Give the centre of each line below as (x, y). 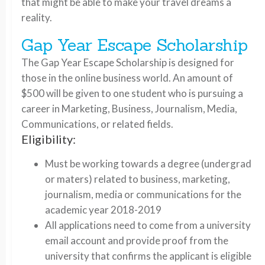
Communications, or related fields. (97, 124)
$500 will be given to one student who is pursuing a (132, 93)
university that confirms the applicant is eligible (148, 256)
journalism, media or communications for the (143, 194)
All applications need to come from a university (148, 225)
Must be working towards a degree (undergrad (148, 164)
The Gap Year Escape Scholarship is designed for (128, 62)
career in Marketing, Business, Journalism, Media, (129, 109)
